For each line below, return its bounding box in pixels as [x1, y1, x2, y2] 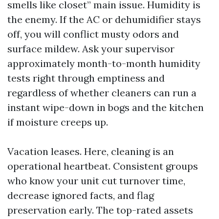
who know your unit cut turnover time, [7, 175, 185, 187]
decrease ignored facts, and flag [7, 189, 154, 201]
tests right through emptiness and [7, 72, 165, 84]
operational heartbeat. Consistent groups [7, 160, 198, 172]
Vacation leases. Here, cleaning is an [7, 145, 174, 157]
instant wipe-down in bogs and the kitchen [7, 101, 204, 113]
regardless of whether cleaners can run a [7, 87, 197, 99]
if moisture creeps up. [7, 116, 108, 128]
